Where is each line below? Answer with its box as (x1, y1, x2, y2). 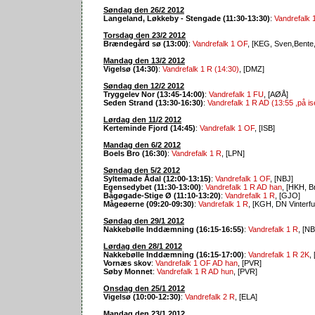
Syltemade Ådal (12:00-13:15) (103, 174, 211, 183)
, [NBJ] (270, 174, 293, 183)
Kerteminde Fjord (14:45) (103, 123, 195, 132)
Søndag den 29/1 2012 (103, 216, 184, 225)
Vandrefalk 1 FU (209, 89, 264, 98)
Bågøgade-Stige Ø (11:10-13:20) (103, 191, 221, 200)
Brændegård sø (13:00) (103, 39, 188, 48)
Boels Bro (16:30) (103, 148, 167, 157)
